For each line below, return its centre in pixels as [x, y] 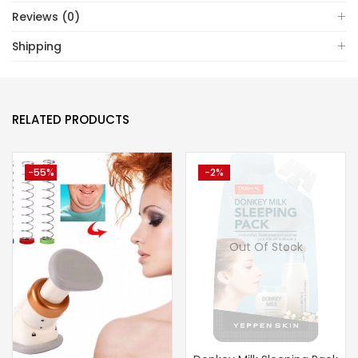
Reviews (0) [46, 17]
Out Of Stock [266, 247]
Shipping [37, 46]
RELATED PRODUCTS [71, 119]
